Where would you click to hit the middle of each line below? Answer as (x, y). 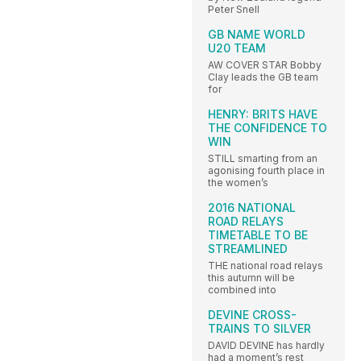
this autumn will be (251, 278)
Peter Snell (234, 10)
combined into (242, 290)
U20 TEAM (237, 48)
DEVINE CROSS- (252, 315)
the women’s (238, 183)
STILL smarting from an (263, 159)
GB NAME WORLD (257, 35)
